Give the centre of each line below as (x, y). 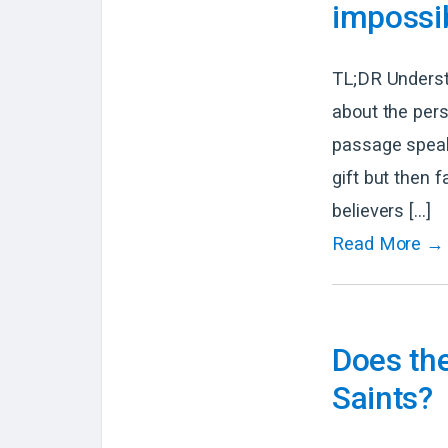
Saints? (382, 399)
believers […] (381, 211)
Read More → (388, 244)
